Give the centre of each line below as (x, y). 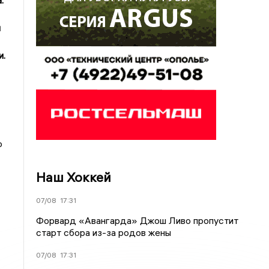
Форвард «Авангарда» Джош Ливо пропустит (138, 220)
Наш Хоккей (74, 177)
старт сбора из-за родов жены (104, 232)
